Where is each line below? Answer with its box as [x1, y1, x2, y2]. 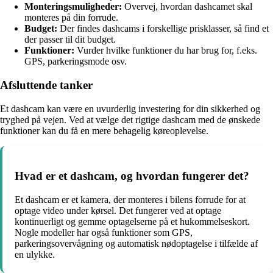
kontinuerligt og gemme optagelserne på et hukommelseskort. [15, 216, 250, 227]
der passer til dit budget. [24, 34, 116, 45]
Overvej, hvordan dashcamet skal [122, 1, 252, 12]
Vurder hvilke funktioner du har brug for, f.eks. [74, 45, 257, 56]
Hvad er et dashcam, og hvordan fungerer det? [15, 169, 249, 183]
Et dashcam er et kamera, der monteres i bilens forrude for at [15, 194, 246, 205]
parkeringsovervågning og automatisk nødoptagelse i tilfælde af [15, 238, 258, 249]
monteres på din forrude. [24, 12, 118, 23]
